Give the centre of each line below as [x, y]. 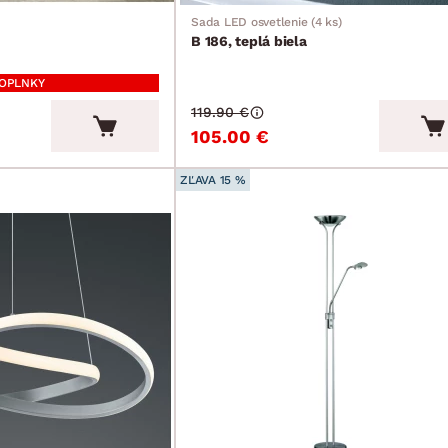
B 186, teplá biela [249, 41]
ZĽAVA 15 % [213, 180]
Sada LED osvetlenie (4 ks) [266, 22]
